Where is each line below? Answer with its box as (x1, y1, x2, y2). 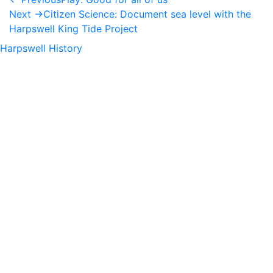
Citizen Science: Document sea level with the (43, 8, 251, 20)
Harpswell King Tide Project (9, 23, 138, 35)
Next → (9, 8, 43, 20)
